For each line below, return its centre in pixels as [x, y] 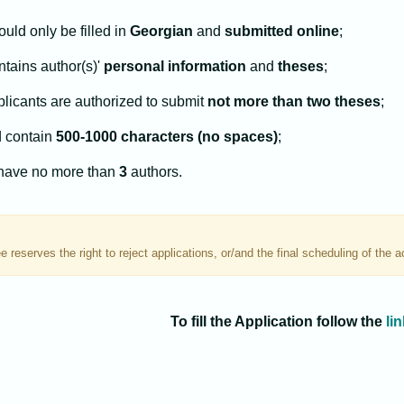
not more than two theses [294, 102]
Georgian [161, 32]
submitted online [282, 32]
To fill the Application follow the [278, 321]
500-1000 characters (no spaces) [167, 137]
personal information [175, 67]
